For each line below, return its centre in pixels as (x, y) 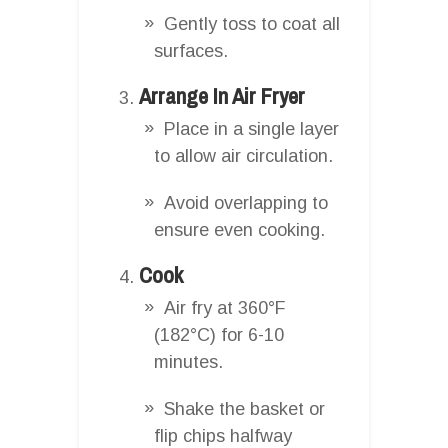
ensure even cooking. (239, 229)
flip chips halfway (223, 435)
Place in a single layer (251, 128)
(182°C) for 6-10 (219, 334)
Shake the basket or (244, 408)
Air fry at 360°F (225, 307)
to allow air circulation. (243, 155)
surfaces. (191, 50)
